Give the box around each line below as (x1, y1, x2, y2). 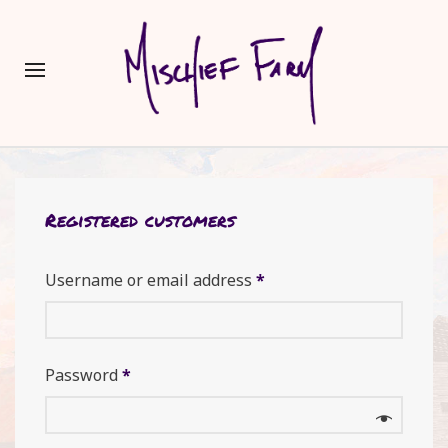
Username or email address (45, 268, 256, 291)
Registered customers (45, 206, 235, 233)
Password (45, 363, 122, 386)
